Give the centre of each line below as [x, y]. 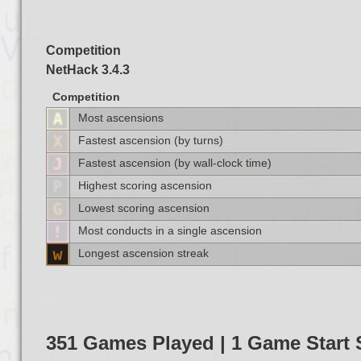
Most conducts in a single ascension [170, 231]
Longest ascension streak [143, 253]
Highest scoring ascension [145, 186]
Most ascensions [120, 118]
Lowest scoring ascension [143, 208]
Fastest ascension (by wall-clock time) [174, 163]
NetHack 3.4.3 [87, 70]
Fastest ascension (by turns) [150, 141]
